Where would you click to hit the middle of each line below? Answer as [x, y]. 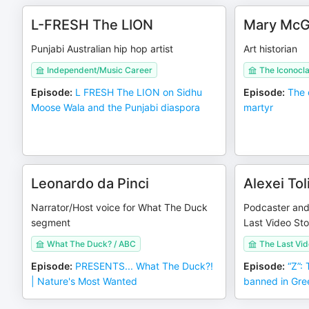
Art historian [270, 49]
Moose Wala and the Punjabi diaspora [116, 107]
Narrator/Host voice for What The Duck [119, 207]
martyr [258, 107]
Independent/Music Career [100, 70]
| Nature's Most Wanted [84, 281]
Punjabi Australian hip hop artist [102, 49]
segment [51, 222]
